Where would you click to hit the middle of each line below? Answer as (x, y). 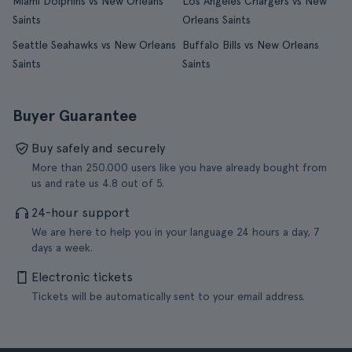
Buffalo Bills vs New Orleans (250, 45)
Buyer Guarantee (75, 115)
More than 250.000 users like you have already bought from (179, 167)
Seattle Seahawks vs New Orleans (94, 45)
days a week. (62, 247)
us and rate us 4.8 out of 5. (98, 183)
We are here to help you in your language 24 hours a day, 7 (176, 232)
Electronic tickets (82, 277)
